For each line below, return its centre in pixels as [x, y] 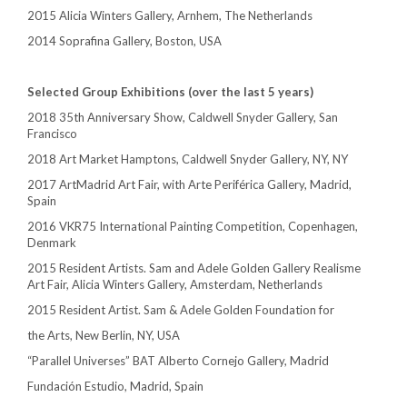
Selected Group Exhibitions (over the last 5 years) [170, 92]
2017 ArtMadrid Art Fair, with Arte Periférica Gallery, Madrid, [189, 185]
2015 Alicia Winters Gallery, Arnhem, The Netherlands [170, 16]
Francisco [52, 134]
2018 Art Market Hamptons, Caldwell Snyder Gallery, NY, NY [188, 159]
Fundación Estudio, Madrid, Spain [115, 387]
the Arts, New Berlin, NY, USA [104, 336]
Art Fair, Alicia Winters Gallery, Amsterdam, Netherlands [175, 285]
